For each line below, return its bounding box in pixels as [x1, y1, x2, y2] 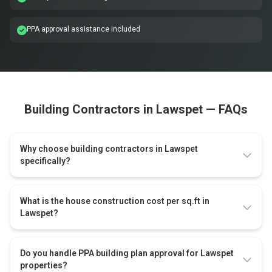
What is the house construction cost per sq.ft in [20, 196, 209, 206]
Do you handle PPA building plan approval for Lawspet [20, 248, 234, 258]
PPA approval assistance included [27, 25, 140, 33]
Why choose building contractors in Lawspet [20, 144, 198, 154]
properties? [20, 260, 67, 270]
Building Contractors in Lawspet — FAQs [24, 102, 248, 117]
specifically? [20, 156, 70, 166]
